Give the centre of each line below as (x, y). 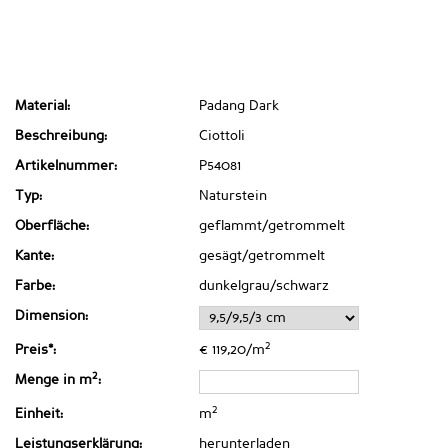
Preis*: (35, 350)
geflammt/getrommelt (272, 226)
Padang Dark (239, 106)
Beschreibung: (61, 136)
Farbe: (35, 286)
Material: (42, 106)
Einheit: (39, 414)
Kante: (34, 256)
